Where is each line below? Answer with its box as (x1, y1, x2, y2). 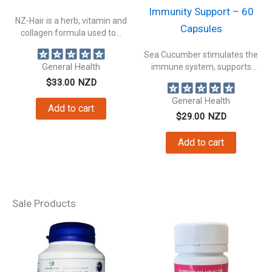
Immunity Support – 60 (148, 5, 254, 18)
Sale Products (12, 197, 76, 209)
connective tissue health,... (151, 73, 251, 84)
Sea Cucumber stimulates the (144, 49, 258, 59)
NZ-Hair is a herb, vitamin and (15, 15, 127, 25)
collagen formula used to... (21, 27, 121, 38)
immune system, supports (151, 61, 251, 72)
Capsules (180, 22, 222, 35)
